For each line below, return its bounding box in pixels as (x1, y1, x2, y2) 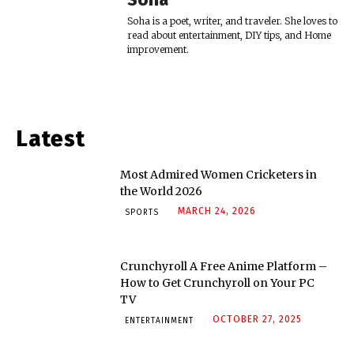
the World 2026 (120, 184, 203, 199)
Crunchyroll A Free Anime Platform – (120, 259, 328, 274)
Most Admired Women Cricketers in (120, 168, 318, 183)
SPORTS (125, 208, 160, 218)
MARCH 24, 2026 (178, 205, 257, 217)
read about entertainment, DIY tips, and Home (127, 29, 331, 42)
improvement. (127, 43, 189, 56)
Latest (16, 126, 85, 153)
